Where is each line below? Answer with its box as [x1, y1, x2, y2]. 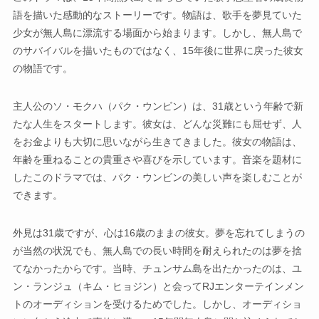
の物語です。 [12, 62, 73, 74]
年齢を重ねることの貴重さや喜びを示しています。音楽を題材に [12, 153, 302, 165]
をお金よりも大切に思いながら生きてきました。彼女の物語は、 [12, 135, 302, 147]
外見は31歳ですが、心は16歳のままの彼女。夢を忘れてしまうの [12, 226, 305, 239]
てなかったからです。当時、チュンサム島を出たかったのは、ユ [12, 262, 302, 274]
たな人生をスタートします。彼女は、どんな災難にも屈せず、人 [12, 117, 302, 130]
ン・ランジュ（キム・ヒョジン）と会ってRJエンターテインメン [12, 280, 304, 292]
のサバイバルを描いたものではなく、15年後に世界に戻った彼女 [12, 44, 303, 56]
